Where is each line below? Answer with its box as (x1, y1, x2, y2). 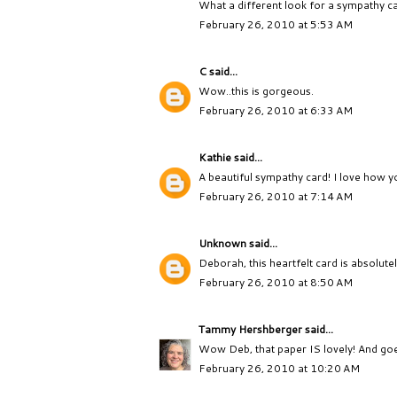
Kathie (198, 150, 231, 166)
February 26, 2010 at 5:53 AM (198, 17, 353, 33)
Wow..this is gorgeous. (198, 83, 314, 99)
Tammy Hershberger (198, 322, 302, 338)
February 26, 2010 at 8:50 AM (198, 275, 353, 291)
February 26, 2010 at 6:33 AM (198, 103, 353, 119)
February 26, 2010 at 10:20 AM (198, 361, 360, 377)
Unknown (198, 236, 246, 252)
